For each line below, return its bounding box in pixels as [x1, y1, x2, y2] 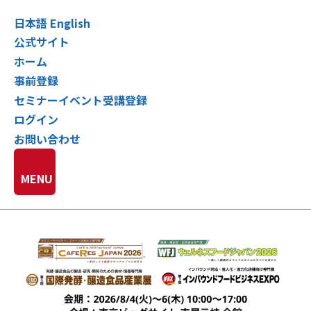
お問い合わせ [14, 131, 81, 147]
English [50, 15, 90, 31]
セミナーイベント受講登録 [14, 92, 147, 108]
